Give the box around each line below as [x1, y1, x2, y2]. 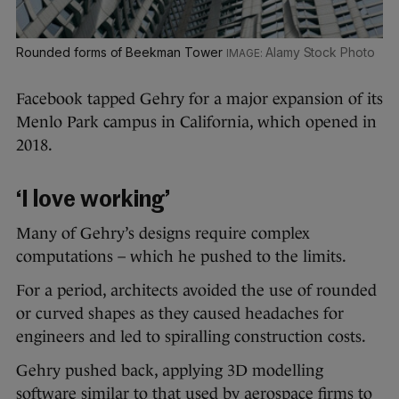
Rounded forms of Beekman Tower [16, 45, 226, 61]
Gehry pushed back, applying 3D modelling [16, 362, 323, 380]
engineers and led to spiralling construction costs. [16, 328, 366, 346]
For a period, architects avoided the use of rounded [16, 281, 377, 300]
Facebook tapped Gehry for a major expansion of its [16, 90, 383, 109]
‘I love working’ [16, 190, 170, 213]
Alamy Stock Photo [265, 45, 376, 61]
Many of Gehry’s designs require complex [16, 224, 310, 243]
